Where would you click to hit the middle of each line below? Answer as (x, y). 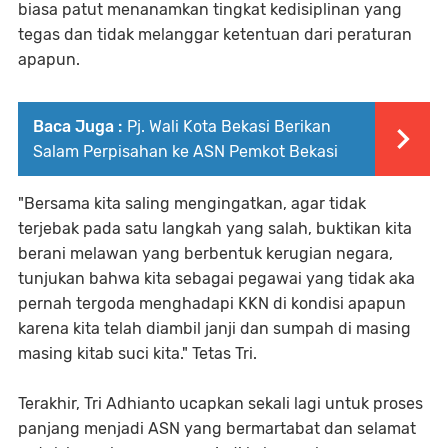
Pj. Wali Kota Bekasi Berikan (229, 127)
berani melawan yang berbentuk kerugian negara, (205, 254)
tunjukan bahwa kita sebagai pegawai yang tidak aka (216, 279)
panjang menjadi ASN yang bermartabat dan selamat (217, 429)
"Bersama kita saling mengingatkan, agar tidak (192, 204)
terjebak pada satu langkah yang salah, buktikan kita (215, 229)
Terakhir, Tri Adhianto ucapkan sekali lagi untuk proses (220, 404)
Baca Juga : (77, 127)
